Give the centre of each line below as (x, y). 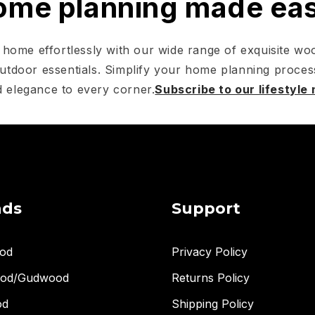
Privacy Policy (210, 252)
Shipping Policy (213, 304)
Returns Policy (211, 278)
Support (206, 208)
